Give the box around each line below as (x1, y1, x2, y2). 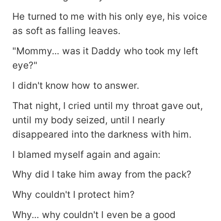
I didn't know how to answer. (12, 79, 140, 91)
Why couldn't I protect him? (12, 188, 135, 201)
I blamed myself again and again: (12, 148, 161, 160)
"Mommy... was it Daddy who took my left (12, 44, 199, 57)
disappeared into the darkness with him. (12, 128, 192, 140)
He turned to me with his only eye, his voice (12, 10, 207, 22)
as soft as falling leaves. (12, 24, 120, 37)
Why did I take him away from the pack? (12, 168, 192, 181)
